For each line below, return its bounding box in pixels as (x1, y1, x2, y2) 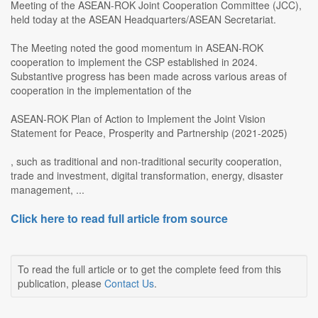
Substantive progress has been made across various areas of (11, 69, 287, 84)
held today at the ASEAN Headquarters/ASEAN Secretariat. (11, 12, 276, 27)
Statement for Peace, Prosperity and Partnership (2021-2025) (11, 126, 287, 141)
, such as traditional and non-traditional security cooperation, (11, 154, 282, 169)
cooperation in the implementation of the (11, 83, 192, 98)
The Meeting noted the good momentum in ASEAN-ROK (11, 40, 263, 55)
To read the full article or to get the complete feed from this (18, 262, 281, 277)
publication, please (18, 276, 104, 291)
